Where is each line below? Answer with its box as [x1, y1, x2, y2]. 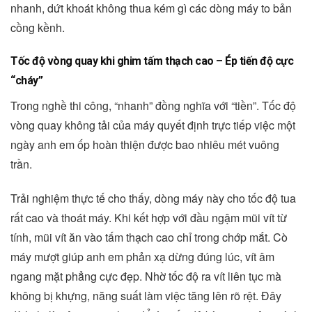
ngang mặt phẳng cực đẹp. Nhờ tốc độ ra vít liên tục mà [10, 268, 281, 285]
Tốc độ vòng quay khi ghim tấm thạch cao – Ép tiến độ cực [10, 54, 293, 68]
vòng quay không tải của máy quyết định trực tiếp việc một [10, 117, 295, 134]
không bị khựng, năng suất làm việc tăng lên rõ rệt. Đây [10, 288, 281, 304]
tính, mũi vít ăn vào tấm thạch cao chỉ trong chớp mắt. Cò [10, 229, 288, 246]
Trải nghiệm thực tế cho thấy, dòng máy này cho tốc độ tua [10, 190, 296, 207]
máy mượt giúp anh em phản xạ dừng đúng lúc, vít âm [10, 249, 274, 265]
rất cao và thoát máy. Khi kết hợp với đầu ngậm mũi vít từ [10, 210, 287, 226]
